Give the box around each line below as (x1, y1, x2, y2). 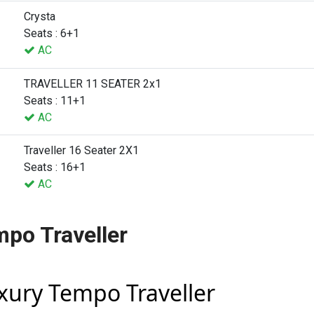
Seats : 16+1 (24, 160, 86, 174)
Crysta (24, 9, 55, 23)
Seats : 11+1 (24, 93, 86, 107)
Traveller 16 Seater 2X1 (24, 143, 139, 157)
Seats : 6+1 (24, 26, 79, 40)
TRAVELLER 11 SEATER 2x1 (24, 76, 161, 90)
